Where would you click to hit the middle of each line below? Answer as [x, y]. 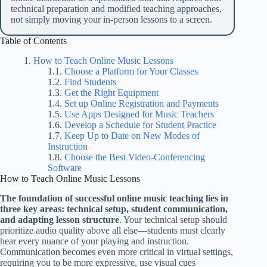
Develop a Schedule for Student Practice [140, 125]
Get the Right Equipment [111, 92]
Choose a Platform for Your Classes [131, 71]
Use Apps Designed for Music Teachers [139, 114]
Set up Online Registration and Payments [142, 103]
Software [65, 167]
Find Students [90, 82]
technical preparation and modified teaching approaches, [116, 9]
